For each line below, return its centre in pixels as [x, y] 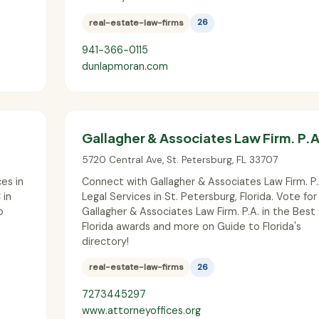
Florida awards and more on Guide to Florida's [192, 226]
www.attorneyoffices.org [141, 311]
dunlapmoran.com [125, 66]
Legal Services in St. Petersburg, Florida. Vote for [199, 196]
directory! [105, 241]
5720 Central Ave [122, 159]
